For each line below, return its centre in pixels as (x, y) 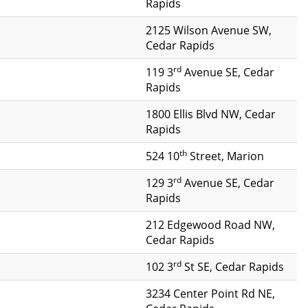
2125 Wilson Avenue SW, (209, 30)
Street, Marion (225, 156)
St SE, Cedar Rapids (233, 266)
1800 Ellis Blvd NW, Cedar (211, 114)
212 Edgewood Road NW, (210, 224)
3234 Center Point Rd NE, (210, 293)
